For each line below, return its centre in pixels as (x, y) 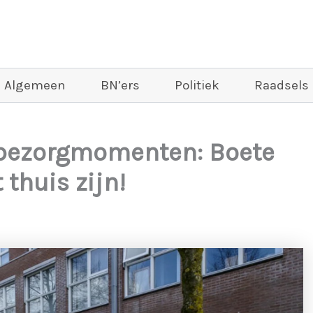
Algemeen (35, 85)
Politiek (197, 85)
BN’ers (120, 85)
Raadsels (282, 85)
